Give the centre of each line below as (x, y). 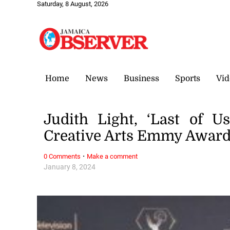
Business (141, 78)
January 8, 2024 (70, 167)
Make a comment (112, 156)
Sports (188, 78)
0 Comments (62, 156)
